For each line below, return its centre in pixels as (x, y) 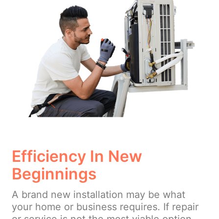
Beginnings (54, 174)
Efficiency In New (77, 156)
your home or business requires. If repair (105, 207)
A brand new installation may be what (99, 195)
